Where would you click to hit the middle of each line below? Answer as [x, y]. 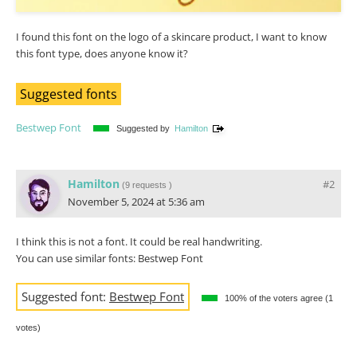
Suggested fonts [69, 94]
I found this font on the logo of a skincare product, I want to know [171, 36]
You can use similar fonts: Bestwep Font [110, 258]
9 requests [146, 184]
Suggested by [145, 128]
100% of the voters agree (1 [279, 298]
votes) [31, 327]
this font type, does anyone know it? [102, 53]
